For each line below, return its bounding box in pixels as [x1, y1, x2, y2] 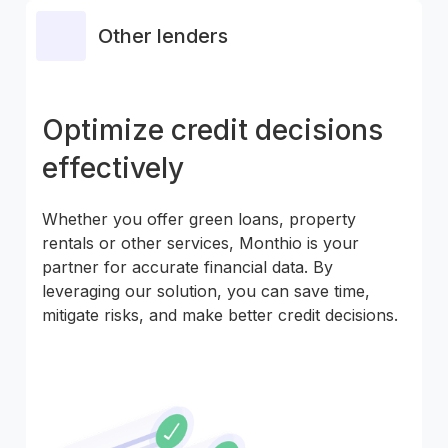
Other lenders [98, 23, 228, 48]
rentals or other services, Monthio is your [42, 232, 359, 253]
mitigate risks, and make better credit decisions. [42, 304, 398, 325]
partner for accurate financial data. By [42, 256, 333, 277]
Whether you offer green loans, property [42, 208, 356, 229]
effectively [42, 150, 184, 185]
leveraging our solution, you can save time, [42, 280, 370, 301]
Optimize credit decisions [42, 112, 383, 147]
